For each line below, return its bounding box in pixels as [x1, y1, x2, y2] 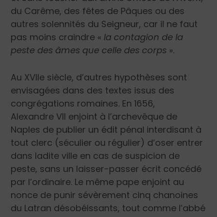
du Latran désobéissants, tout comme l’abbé [11, 201, 206, 214]
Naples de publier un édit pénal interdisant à [11, 123, 202, 136]
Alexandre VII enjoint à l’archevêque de [11, 110, 178, 123]
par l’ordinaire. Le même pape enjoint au [11, 175, 185, 188]
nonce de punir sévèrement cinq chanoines [11, 188, 199, 201]
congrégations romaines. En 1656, [11, 97, 155, 109]
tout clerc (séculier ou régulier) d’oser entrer [11, 136, 203, 149]
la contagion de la [101, 31, 184, 44]
